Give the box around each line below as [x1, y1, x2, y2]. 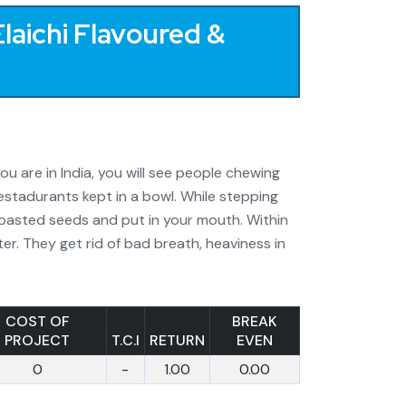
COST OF [5, 312, 70, 331]
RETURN [149, 331, 205, 350]
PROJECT [5, 331, 70, 350]
